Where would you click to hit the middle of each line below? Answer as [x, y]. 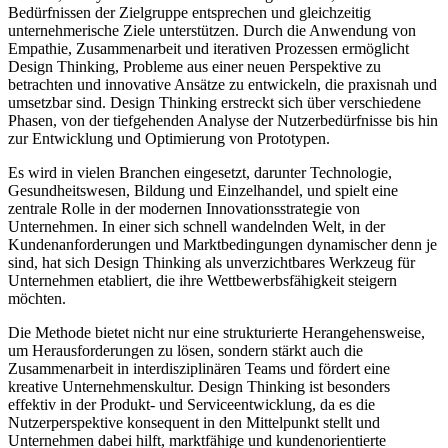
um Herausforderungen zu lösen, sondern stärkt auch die [185, 350]
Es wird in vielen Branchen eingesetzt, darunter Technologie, [200, 172]
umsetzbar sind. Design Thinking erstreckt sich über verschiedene [214, 102]
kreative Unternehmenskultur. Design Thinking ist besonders [199, 386]
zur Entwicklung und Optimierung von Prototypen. [169, 138]
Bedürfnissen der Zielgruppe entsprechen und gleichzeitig [189, 12]
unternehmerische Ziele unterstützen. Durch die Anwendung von [212, 30]
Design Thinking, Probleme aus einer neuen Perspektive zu [194, 66]
